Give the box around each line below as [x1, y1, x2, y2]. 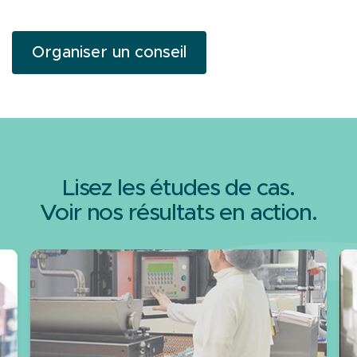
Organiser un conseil [32, 45, 186, 61]
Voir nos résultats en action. [40, 202, 317, 225]
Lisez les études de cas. [61, 177, 296, 200]
